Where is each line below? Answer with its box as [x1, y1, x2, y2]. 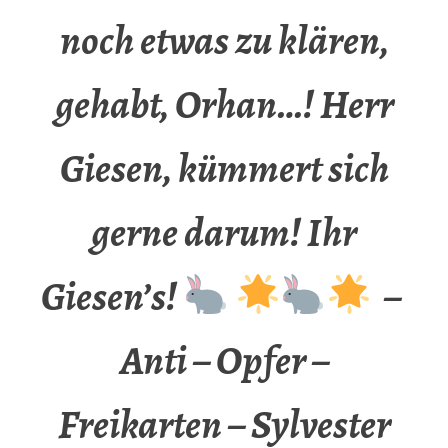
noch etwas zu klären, [59, 13, 389, 69]
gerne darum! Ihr [91, 205, 357, 261]
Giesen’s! [41, 269, 184, 325]
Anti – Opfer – [119, 333, 329, 389]
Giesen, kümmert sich [59, 141, 389, 197]
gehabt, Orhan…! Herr [54, 77, 394, 133]
